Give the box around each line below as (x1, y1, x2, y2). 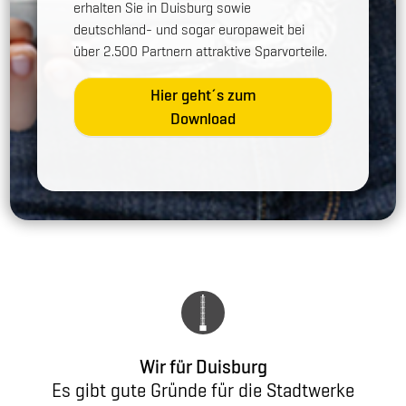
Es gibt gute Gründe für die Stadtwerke (52, 377, 354, 402)
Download (170, 107, 236, 129)
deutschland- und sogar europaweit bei (73, 19, 305, 39)
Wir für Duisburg (139, 353, 267, 379)
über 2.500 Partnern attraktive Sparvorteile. (73, 41, 332, 61)
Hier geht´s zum (150, 83, 256, 105)
